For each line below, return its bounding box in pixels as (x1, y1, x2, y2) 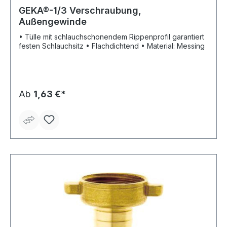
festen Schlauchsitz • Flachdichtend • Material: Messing (141, 42, 205, 51)
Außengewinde (19, 16, 87, 27)
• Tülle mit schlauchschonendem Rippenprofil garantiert (19, 32, 204, 42)
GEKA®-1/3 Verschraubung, (19, 5, 141, 16)
